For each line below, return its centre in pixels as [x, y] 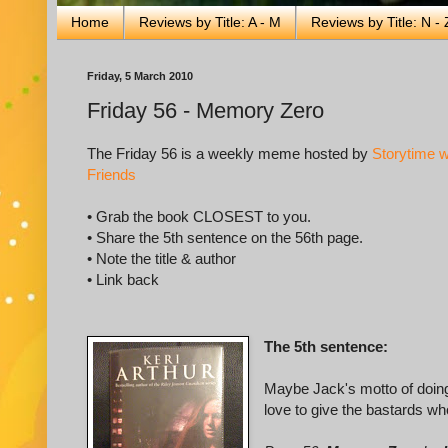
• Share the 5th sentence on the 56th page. [225, 238]
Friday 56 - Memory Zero [205, 111]
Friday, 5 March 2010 [140, 75]
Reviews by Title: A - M [210, 22]
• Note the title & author [161, 259]
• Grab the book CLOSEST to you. [199, 217]
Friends [111, 175]
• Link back [123, 280]
